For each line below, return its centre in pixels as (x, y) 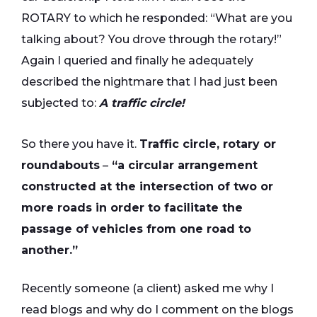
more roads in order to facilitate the (132, 208)
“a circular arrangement (183, 165)
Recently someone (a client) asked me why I (148, 288)
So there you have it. (80, 144)
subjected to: (60, 103)
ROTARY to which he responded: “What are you (157, 18)
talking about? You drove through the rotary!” (151, 39)
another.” (50, 250)
